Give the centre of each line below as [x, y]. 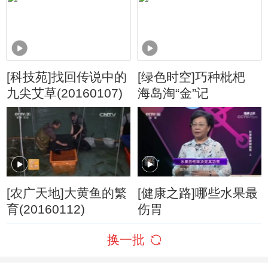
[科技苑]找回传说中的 [67, 77]
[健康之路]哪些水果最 [197, 193]
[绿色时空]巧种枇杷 [191, 77]
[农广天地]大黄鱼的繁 [67, 193]
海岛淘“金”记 [173, 93]
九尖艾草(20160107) [65, 93]
